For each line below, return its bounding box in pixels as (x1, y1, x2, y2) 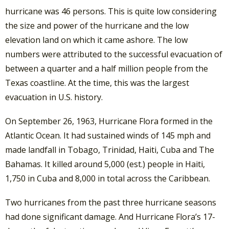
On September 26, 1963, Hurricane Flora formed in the (5, 116, 213, 127)
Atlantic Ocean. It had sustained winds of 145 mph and (5, 130, 211, 142)
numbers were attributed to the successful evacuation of (5, 48, 222, 60)
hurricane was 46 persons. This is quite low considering (5, 5, 217, 17)
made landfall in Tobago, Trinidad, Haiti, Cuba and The (5, 144, 214, 156)
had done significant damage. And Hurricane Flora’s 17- (5, 211, 215, 223)
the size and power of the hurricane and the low (5, 19, 189, 31)
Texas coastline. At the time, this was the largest (5, 77, 189, 88)
